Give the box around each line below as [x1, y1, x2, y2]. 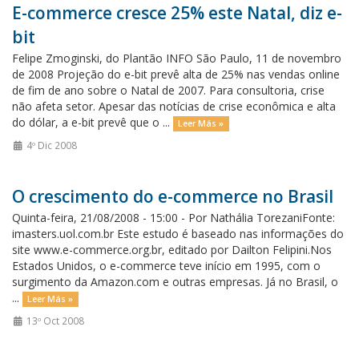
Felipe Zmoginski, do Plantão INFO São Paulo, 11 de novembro [12, 50, 341, 66]
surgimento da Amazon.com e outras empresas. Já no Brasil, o [12, 274, 338, 289]
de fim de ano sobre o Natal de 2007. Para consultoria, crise [12, 83, 325, 98]
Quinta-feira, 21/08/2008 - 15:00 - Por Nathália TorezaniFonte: [12, 210, 335, 225]
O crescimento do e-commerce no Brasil [12, 185, 333, 208]
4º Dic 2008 [23, 139, 77, 151]
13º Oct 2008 [23, 314, 84, 327]
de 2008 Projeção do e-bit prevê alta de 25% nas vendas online [12, 67, 340, 82]
